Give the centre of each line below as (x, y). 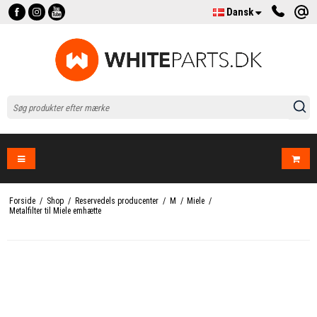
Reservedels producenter (116, 201)
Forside (22, 201)
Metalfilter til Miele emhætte (55, 211)
